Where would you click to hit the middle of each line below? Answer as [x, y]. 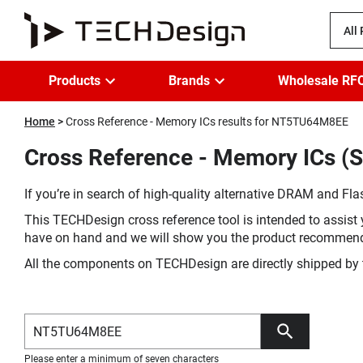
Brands [189, 81]
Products [75, 81]
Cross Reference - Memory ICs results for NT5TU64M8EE [207, 122]
